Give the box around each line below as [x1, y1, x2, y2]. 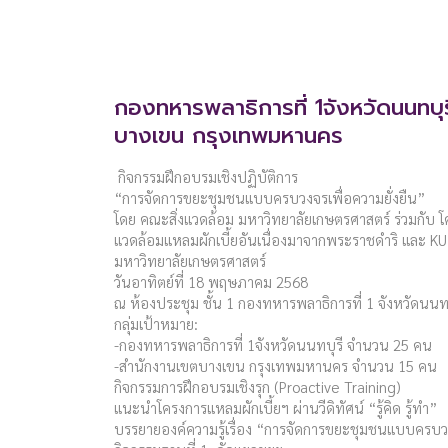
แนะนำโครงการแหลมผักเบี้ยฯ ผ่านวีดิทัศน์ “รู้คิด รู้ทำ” [114, 397, 437, 417]
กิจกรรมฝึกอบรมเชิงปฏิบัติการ [114, 166, 298, 186]
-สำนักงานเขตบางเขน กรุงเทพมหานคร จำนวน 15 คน [114, 355, 437, 375]
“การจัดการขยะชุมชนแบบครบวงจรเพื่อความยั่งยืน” [114, 187, 425, 207]
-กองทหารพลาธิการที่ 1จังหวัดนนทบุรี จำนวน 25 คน [114, 334, 432, 354]
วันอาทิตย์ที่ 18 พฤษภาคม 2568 [114, 271, 308, 291]
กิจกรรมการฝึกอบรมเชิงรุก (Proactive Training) [114, 376, 401, 396]
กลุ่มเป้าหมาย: [114, 313, 198, 333]
